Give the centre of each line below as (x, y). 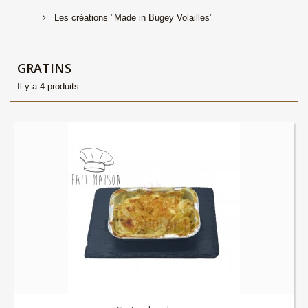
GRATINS (46, 68)
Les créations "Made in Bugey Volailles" (132, 18)
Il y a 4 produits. (49, 86)
